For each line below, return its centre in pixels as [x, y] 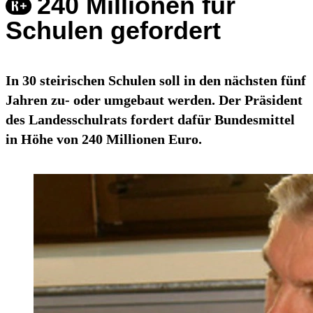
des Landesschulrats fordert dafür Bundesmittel [150, 120]
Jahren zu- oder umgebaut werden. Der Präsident [154, 100]
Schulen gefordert [113, 31]
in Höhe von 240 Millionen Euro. [104, 139]
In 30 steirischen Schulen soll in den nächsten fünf [156, 81]
